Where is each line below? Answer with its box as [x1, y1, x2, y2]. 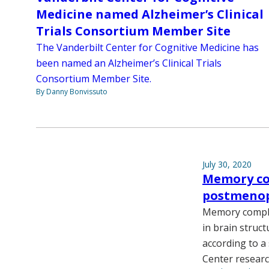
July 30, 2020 [202, 158, 252, 170]
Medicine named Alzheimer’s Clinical [36, 5, 264, 22]
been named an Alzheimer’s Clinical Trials [36, 56, 222, 70]
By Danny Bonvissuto [36, 86, 107, 97]
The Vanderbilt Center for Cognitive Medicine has [36, 40, 259, 54]
